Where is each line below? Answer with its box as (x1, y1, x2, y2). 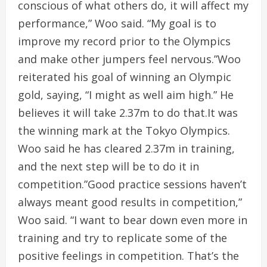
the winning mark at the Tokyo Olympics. (18, 123, 230, 138)
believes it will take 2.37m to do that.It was (18, 105, 238, 120)
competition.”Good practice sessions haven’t (18, 177, 247, 191)
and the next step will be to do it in (18, 159, 199, 173)
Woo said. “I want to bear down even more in (18, 213, 247, 227)
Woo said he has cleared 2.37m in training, (18, 141, 235, 156)
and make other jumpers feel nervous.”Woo (18, 52, 241, 66)
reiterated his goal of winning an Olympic (18, 70, 231, 84)
